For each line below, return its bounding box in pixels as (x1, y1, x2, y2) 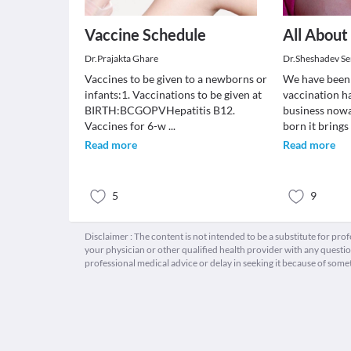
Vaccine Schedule (85, 25, 206, 44)
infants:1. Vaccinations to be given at (85, 88, 262, 101)
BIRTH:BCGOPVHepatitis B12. (85, 103, 235, 117)
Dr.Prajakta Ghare (85, 52, 158, 64)
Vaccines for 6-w (85, 119, 168, 132)
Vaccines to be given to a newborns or (85, 72, 267, 85)
